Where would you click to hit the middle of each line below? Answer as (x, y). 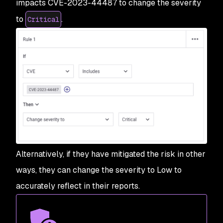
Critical (43, 19)
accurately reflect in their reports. (79, 186)
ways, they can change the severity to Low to (99, 170)
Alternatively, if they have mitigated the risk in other (111, 154)
